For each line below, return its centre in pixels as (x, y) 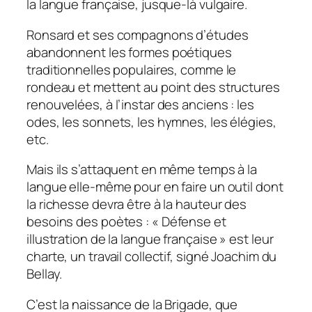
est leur (250, 239)
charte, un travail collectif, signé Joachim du (152, 257)
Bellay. (45, 274)
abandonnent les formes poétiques (129, 52)
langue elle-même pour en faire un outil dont (155, 187)
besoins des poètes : (89, 222)
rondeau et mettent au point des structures (153, 87)
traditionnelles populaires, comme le (132, 69)
